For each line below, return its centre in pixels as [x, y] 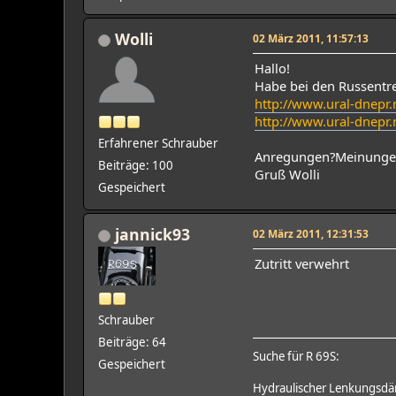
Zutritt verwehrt [302, 263]
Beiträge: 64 [132, 342]
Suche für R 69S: [296, 356]
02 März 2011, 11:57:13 [311, 38]
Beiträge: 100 [136, 165]
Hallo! [272, 68]
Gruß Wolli [287, 174]
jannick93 [152, 234]
